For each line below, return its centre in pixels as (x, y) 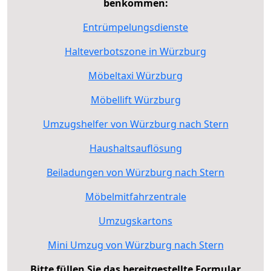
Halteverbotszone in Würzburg (135, 51)
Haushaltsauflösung (135, 148)
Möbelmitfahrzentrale (135, 196)
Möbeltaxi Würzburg (135, 75)
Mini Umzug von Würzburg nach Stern (135, 245)
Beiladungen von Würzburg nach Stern (135, 172)
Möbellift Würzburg (135, 100)
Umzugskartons (135, 220)
